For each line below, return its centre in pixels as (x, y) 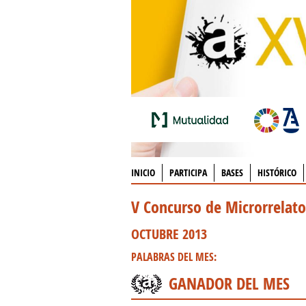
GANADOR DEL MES (229, 283)
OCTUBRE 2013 (169, 234)
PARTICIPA (188, 172)
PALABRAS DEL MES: (174, 257)
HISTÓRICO (277, 172)
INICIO (143, 172)
